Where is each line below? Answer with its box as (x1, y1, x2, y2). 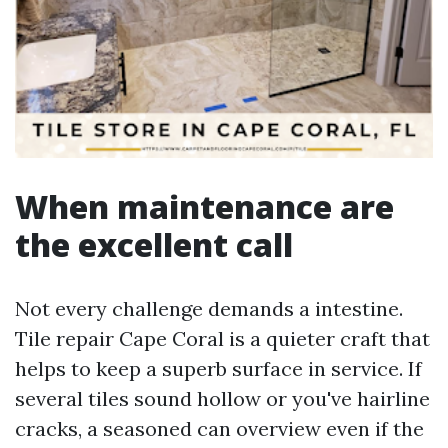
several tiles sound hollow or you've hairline (15, 386, 430, 411)
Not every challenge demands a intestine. (15, 296, 403, 321)
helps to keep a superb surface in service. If (15, 356, 422, 381)
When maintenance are (15, 185, 394, 228)
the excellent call (15, 223, 293, 266)
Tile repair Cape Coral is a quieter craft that (15, 326, 430, 351)
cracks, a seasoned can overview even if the (15, 416, 424, 441)
